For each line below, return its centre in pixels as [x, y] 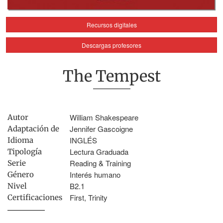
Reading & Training [100, 163]
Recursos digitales [111, 25]
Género [21, 175]
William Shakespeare [104, 117]
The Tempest [111, 76]
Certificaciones [35, 198]
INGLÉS [83, 140]
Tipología [25, 152]
